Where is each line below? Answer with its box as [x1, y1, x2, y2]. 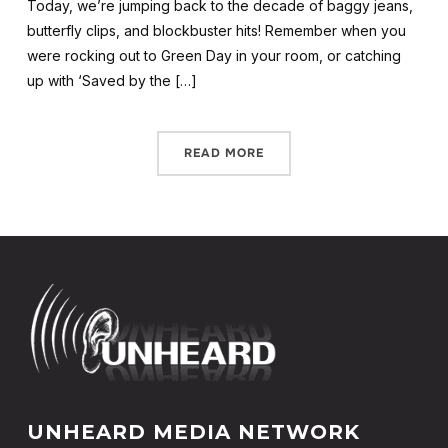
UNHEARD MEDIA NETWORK [26, 419, 360, 444]
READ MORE [184, 145, 264, 161]
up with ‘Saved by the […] [26, 72, 197, 89]
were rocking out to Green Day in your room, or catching [26, 47, 401, 64]
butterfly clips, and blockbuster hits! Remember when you [26, 22, 406, 39]
